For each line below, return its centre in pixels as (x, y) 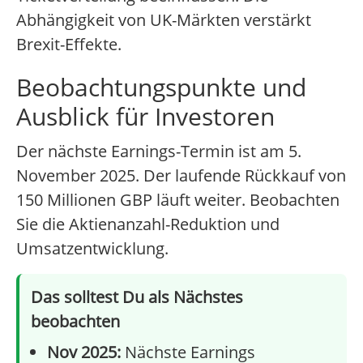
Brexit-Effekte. (69, 45)
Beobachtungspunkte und (161, 88)
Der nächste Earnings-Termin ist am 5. (159, 152)
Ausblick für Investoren (145, 117)
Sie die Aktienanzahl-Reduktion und (148, 224)
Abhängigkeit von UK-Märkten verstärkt (164, 20)
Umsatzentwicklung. (92, 249)
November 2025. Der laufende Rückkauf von (181, 176)
